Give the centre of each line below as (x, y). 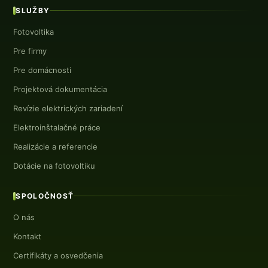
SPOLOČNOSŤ (45, 196)
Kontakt (28, 236)
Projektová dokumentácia (60, 89)
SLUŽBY (33, 10)
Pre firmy (30, 51)
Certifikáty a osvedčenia (58, 255)
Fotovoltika (34, 31)
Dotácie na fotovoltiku (54, 165)
